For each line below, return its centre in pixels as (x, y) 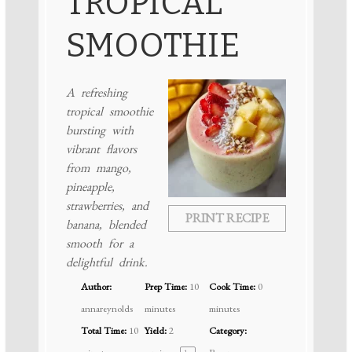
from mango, (98, 167)
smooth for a (99, 243)
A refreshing (96, 92)
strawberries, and (107, 205)
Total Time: (103, 330)
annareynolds (106, 308)
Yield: (156, 330)
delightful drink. (106, 262)
